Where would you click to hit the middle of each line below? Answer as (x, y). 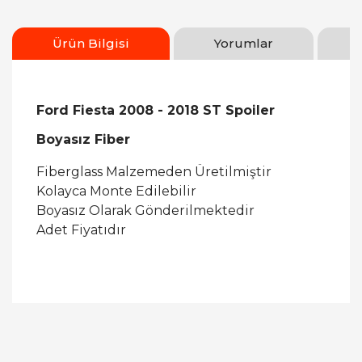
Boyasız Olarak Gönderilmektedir (145, 210)
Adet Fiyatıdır (81, 230)
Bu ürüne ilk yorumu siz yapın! (181, 302)
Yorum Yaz (181, 351)
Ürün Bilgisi (91, 43)
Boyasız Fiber (83, 139)
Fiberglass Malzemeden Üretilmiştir (154, 172)
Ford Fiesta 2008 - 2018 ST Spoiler (156, 110)
